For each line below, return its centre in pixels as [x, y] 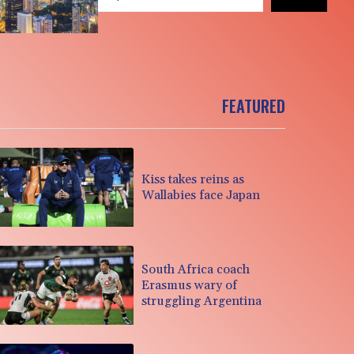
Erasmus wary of [190, 285]
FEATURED [254, 106]
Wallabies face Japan [201, 195]
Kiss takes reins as [193, 179]
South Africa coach [196, 269]
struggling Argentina [202, 301]
